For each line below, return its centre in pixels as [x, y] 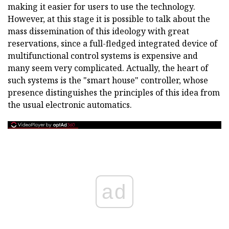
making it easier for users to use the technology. [101, 7]
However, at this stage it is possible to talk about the [109, 19]
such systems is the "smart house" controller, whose [108, 80]
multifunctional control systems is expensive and [103, 56]
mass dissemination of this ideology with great [98, 31]
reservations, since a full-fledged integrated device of [112, 43]
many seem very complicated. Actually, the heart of [108, 68]
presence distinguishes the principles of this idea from [114, 93]
